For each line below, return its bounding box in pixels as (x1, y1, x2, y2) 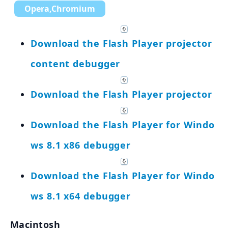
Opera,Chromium (24, 3, 95, 14)
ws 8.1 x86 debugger (31, 138, 131, 151)
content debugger (31, 57, 121, 70)
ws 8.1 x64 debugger (31, 189, 131, 202)
